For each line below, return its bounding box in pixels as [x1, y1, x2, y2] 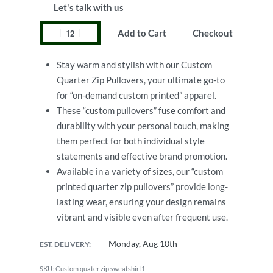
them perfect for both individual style [57, 135, 205, 147]
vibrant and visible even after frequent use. [57, 211, 229, 223]
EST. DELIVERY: [40, 239, 91, 249]
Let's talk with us [54, 2, 124, 13]
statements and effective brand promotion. [57, 151, 228, 162]
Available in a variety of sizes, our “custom [57, 166, 224, 177]
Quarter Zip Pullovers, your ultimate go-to [57, 74, 225, 86]
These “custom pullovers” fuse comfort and [57, 105, 226, 116]
